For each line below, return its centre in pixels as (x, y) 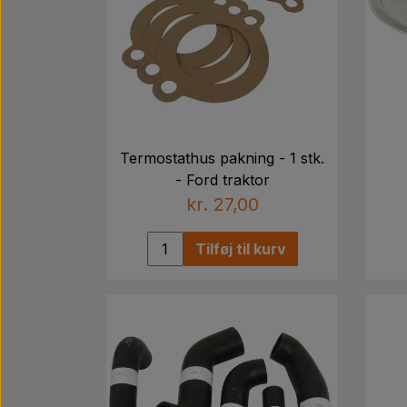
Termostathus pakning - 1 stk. (222, 158)
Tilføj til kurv (240, 248)
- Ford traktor (222, 179)
